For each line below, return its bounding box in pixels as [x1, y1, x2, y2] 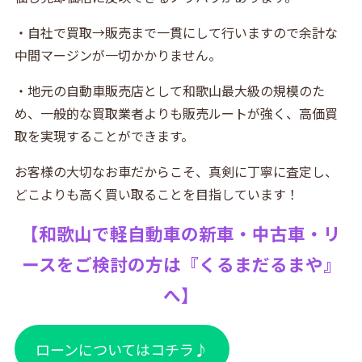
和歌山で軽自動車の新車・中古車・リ [39, 221, 341, 246]
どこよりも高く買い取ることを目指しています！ [14, 184, 299, 204]
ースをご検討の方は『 [21, 251, 199, 277]
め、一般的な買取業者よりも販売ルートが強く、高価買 [14, 103, 338, 124]
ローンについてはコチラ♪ [35, 339, 208, 360]
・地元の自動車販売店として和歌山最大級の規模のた [14, 81, 325, 101]
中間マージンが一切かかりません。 [14, 45, 221, 65]
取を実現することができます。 [14, 126, 194, 146]
